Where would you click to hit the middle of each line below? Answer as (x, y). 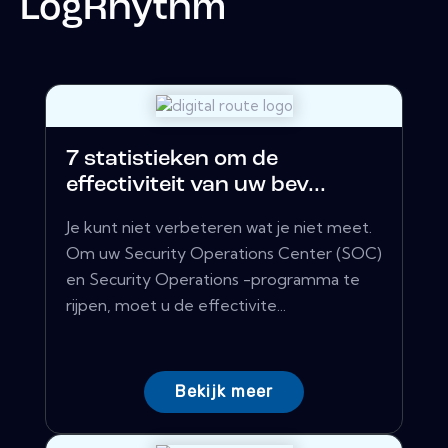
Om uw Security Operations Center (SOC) (224, 253)
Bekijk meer (224, 392)
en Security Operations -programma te (213, 279)
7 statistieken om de (172, 160)
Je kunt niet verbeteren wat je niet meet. (219, 227)
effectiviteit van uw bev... (196, 186)
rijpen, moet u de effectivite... (176, 305)
